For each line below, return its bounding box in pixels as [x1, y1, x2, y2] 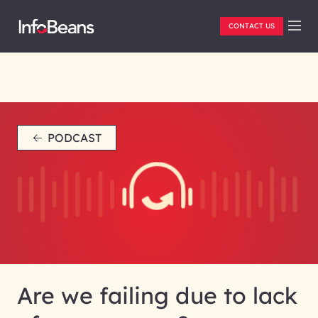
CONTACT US [229, 21, 275, 31]
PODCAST [48, 131, 102, 145]
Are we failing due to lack [17, 281, 297, 309]
